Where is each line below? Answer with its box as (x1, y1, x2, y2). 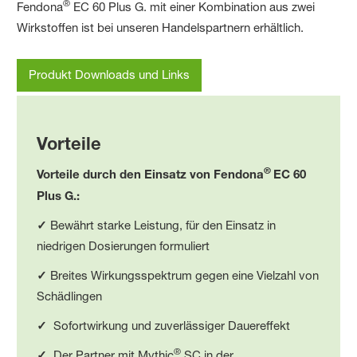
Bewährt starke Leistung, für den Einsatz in (47, 217, 277, 233)
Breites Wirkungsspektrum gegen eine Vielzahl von (47, 267, 320, 283)
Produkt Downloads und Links (29, 67, 190, 83)
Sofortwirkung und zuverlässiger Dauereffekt (47, 317, 291, 333)
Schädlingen (37, 288, 106, 304)
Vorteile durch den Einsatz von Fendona (37, 166, 265, 181)
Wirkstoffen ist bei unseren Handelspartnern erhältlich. (17, 19, 304, 35)
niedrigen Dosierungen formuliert (37, 237, 214, 253)
